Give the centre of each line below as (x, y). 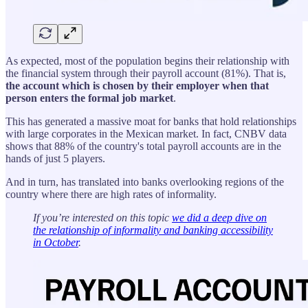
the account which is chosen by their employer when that (137, 85)
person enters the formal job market (89, 98)
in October (56, 242)
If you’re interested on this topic (102, 217)
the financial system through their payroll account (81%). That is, (146, 73)
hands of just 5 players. (55, 158)
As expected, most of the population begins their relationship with (147, 60)
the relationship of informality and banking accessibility (153, 230)
